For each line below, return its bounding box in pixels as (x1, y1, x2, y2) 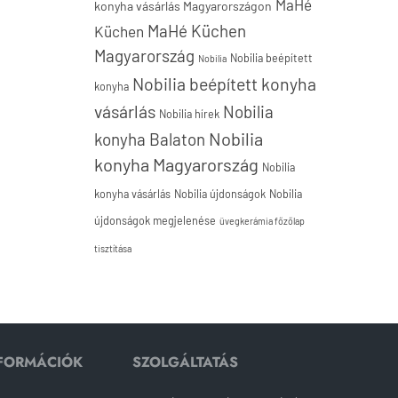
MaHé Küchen (147, 20, 246, 41)
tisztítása (94, 243, 131, 254)
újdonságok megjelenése (94, 213, 216, 227)
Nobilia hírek (159, 107, 219, 121)
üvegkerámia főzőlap (219, 215, 305, 227)
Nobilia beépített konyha (132, 73, 316, 94)
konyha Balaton (94, 129, 205, 149)
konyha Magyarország (94, 154, 259, 175)
